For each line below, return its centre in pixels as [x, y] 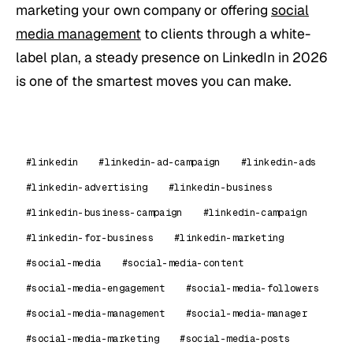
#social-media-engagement [96, 288]
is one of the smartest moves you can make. [154, 80]
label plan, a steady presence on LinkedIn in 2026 [171, 57]
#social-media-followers [252, 288]
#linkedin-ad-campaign [160, 162]
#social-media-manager [247, 313]
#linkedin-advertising [87, 187]
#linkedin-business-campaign [104, 212]
